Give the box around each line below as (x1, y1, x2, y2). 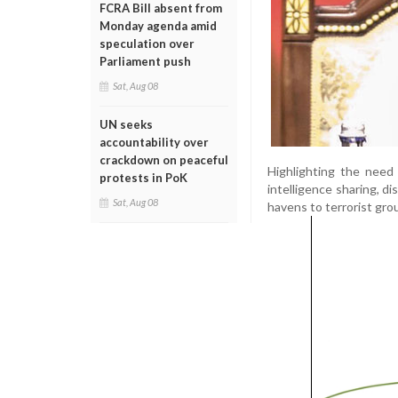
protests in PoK (99, 171, 187, 185)
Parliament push (99, 54, 191, 68)
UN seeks (99, 117, 153, 131)
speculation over (99, 36, 195, 51)
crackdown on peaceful (99, 153, 228, 167)
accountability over (99, 135, 209, 149)
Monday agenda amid (99, 19, 217, 33)
